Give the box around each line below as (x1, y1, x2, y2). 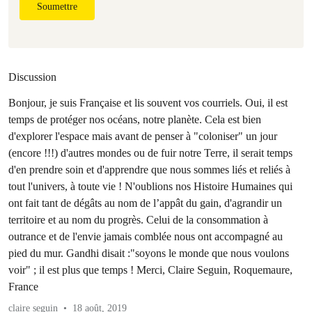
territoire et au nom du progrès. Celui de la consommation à (8, 214, 268, 226)
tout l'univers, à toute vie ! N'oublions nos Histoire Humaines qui (8, 180, 292, 192)
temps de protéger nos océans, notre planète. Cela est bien (8, 114, 261, 125)
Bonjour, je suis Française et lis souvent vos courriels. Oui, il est (8, 97, 288, 109)
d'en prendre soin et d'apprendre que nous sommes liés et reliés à (8, 164, 290, 175)
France (8, 281, 38, 292)
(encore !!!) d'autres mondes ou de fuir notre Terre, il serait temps (8, 147, 292, 159)
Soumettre (37, 1, 77, 12)
